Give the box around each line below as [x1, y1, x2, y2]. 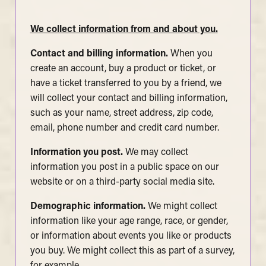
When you [167, 49, 213, 59]
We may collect [125, 147, 188, 157]
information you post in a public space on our [30, 162, 219, 172]
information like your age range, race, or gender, [30, 216, 228, 226]
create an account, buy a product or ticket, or [30, 64, 216, 74]
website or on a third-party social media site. [30, 177, 214, 187]
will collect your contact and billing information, [30, 93, 227, 103]
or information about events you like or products [30, 231, 232, 241]
